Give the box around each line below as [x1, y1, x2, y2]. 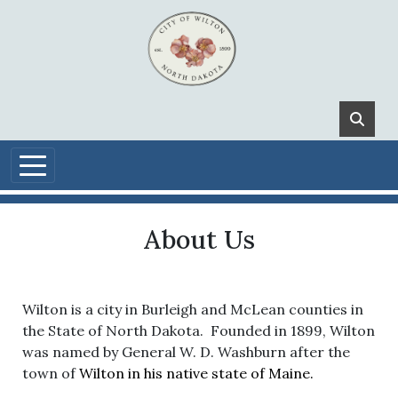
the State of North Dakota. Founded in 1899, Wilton [22, 322, 375, 339]
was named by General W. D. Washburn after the [22, 343, 350, 361]
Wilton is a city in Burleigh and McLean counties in [22, 300, 363, 318]
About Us [143, 223, 255, 256]
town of [22, 364, 79, 382]
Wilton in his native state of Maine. [79, 364, 314, 382]
